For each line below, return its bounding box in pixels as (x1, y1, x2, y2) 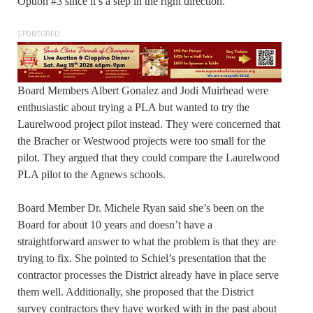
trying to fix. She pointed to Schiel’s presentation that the (17, 252, 266, 265)
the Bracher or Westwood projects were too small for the (17, 135, 265, 147)
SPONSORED (17, 30, 60, 38)
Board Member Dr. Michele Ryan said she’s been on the (17, 202, 264, 214)
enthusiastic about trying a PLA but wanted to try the (17, 101, 249, 114)
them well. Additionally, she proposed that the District (17, 286, 254, 298)
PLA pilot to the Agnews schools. (17, 168, 166, 181)
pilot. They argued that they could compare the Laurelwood (17, 152, 279, 164)
